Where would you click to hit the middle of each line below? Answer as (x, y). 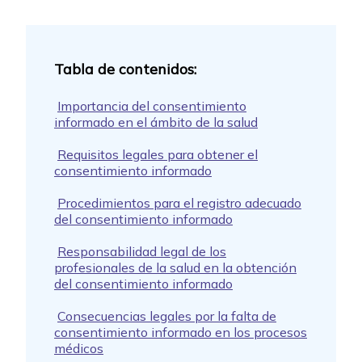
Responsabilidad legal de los (142, 252)
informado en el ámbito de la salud (156, 122)
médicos (79, 349)
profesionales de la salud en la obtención (175, 268)
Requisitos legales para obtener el (158, 155)
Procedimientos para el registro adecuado (179, 203)
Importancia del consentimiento (152, 106)
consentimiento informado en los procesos (181, 333)
